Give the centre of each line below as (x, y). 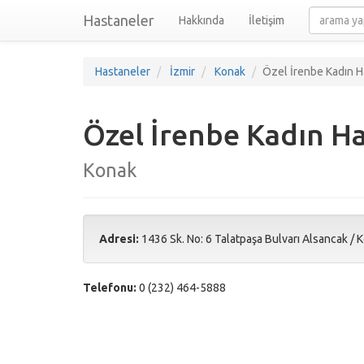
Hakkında (201, 20)
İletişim (266, 20)
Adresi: (119, 239)
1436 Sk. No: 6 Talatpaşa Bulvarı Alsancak (245, 239)
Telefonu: (110, 288)
